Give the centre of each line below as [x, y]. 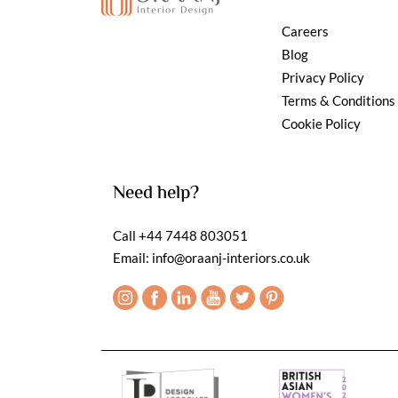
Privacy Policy [323, 77]
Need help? [156, 193]
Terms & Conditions [338, 100]
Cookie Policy [321, 123]
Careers [305, 31]
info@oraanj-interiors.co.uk [231, 257]
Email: [132, 257]
